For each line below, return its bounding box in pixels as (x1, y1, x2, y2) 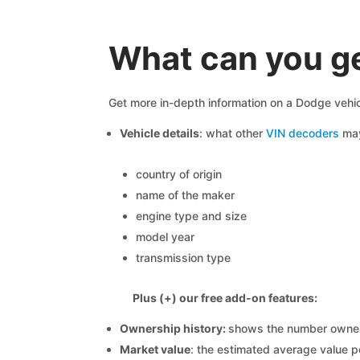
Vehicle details (119, 126, 199, 140)
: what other (198, 126, 266, 140)
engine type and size (135, 209, 247, 223)
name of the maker (135, 188, 235, 202)
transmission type (135, 251, 231, 264)
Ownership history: (119, 321, 228, 335)
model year (135, 230, 194, 243)
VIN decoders (265, 126, 339, 140)
